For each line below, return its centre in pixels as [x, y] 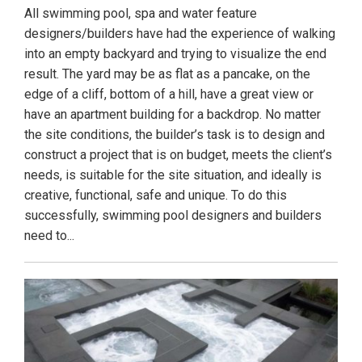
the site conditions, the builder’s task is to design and [175, 135]
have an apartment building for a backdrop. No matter [173, 115]
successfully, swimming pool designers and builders [173, 216]
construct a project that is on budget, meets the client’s [178, 155]
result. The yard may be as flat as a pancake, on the [167, 74]
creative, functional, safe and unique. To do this [156, 196]
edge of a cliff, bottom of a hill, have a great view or [169, 95]
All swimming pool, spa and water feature [141, 14]
